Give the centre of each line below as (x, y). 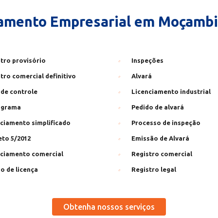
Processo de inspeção (166, 123)
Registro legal (154, 169)
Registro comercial (162, 154)
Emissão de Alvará (160, 138)
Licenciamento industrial (171, 91)
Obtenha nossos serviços (109, 207)
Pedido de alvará (158, 107)
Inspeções (147, 60)
